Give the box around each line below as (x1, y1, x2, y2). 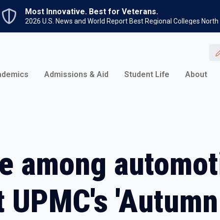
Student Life (124, 70, 169, 80)
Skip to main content (109, 1, 176, 10)
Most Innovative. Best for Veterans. (25, 7, 158, 16)
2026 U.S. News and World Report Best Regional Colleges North (25, 17, 219, 25)
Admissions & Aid (44, 70, 109, 80)
